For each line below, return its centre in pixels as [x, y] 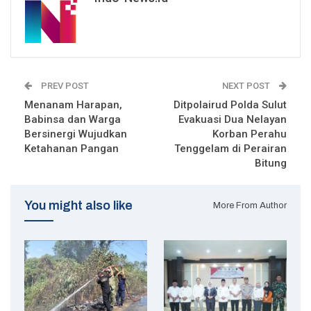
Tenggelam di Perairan [230, 149]
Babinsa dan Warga [73, 120]
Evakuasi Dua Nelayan [233, 120]
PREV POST [64, 86]
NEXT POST [247, 86]
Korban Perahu [250, 134]
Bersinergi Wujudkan [76, 134]
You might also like [78, 206]
